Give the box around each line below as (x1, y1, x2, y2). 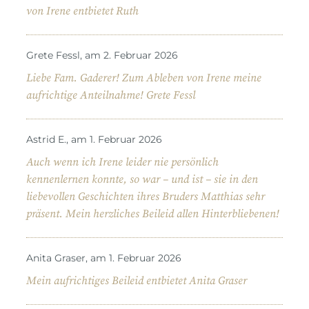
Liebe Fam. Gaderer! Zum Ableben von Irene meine (26, 70, 261, 85)
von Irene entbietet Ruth (26, 3, 139, 18)
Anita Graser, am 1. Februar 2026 (26, 251, 181, 264)
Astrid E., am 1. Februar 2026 (26, 132, 162, 146)
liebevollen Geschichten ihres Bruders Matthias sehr (26, 189, 265, 203)
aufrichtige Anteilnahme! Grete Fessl (26, 88, 195, 102)
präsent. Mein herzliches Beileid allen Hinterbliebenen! (26, 206, 279, 221)
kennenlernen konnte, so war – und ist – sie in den (26, 172, 258, 186)
